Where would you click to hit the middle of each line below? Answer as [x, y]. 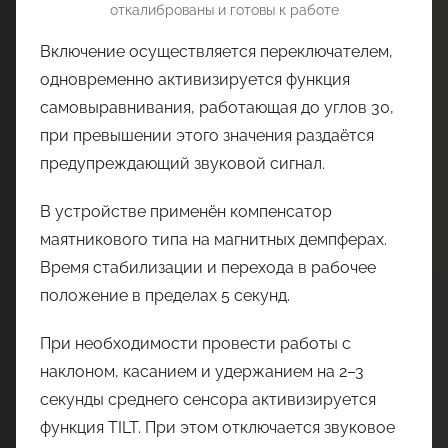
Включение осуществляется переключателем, [216, 51]
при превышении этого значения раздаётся [207, 135]
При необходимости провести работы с [195, 343]
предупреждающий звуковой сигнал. [182, 163]
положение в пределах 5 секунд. [165, 295]
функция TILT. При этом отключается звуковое [217, 427]
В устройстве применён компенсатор [186, 211]
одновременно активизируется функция [195, 79]
